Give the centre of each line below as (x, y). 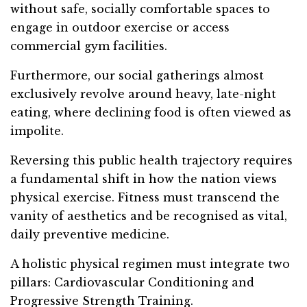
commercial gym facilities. (89, 46)
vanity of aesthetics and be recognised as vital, (149, 216)
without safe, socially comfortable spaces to (140, 9)
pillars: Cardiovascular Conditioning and (132, 283)
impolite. (37, 131)
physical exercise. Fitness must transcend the (145, 198)
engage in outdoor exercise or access (120, 28)
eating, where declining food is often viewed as (151, 113)
